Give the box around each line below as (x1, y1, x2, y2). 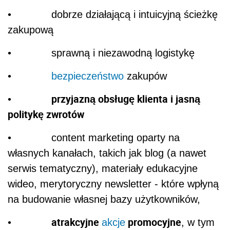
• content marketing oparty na (8, 131, 180, 143)
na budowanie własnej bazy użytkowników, (8, 193, 200, 205)
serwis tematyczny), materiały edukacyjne (8, 162, 198, 174)
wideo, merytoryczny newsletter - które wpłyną (8, 178, 219, 189)
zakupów (124, 70, 167, 82)
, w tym (181, 216, 215, 228)
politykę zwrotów (8, 107, 84, 121)
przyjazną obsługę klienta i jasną (51, 91, 200, 106)
